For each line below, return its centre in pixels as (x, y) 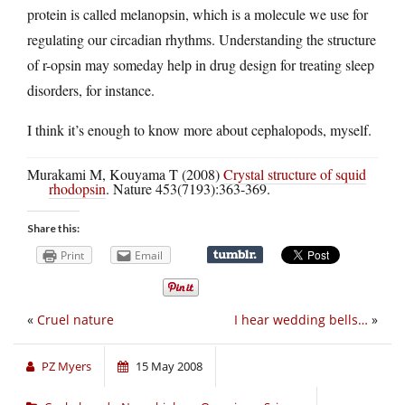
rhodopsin (77, 189)
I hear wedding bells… (301, 320)
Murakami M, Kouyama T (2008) (125, 174)
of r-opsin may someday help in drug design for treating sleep (201, 65)
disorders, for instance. (91, 90)
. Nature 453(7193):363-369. (188, 189)
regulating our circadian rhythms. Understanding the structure (202, 40)
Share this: (53, 229)
